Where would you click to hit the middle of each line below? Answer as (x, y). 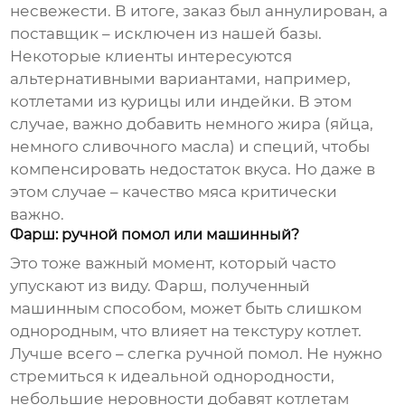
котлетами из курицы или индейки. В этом (181, 102)
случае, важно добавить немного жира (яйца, (192, 124)
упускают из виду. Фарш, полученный (160, 286)
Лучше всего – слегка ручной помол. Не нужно (197, 354)
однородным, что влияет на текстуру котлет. (186, 331)
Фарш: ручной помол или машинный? (155, 235)
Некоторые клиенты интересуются (151, 57)
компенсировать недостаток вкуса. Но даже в (193, 170)
